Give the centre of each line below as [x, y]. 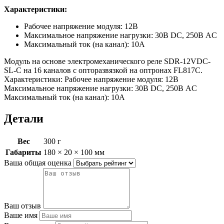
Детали [24, 118]
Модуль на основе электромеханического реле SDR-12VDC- [107, 61]
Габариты [23, 152]
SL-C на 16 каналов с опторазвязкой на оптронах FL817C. [103, 70]
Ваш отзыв [22, 205]
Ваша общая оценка [38, 162]
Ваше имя [21, 215]
